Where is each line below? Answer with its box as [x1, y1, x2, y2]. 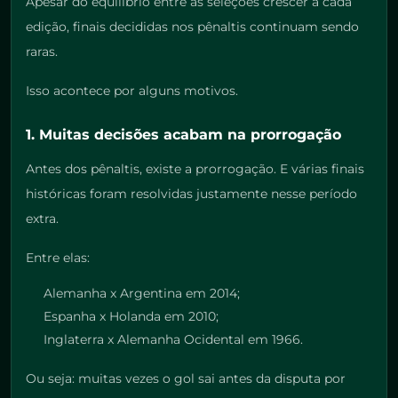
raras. [26, 44, 58, 60]
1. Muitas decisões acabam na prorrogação [26, 126, 341, 144]
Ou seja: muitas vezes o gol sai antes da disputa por [26, 370, 346, 387]
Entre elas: [26, 250, 90, 267]
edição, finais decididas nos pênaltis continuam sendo [26, 19, 359, 36]
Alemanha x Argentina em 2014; [44, 285, 240, 302]
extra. [26, 211, 59, 227]
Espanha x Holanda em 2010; [44, 308, 219, 325]
